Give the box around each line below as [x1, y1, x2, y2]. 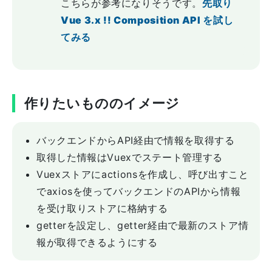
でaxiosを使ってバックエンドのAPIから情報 [36, 185, 241, 197]
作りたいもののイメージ [24, 95, 180, 111]
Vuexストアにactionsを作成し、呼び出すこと [36, 168, 249, 180]
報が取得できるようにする [36, 236, 158, 248]
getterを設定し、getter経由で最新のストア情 [36, 219, 249, 231]
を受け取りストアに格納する [36, 202, 168, 214]
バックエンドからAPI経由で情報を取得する [36, 134, 235, 146]
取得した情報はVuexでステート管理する [36, 151, 223, 163]
